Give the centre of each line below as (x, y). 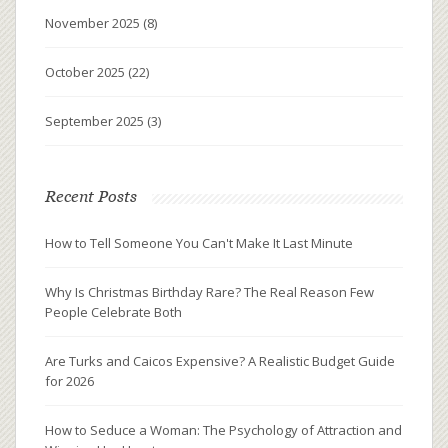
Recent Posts (91, 196)
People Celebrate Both (113, 312)
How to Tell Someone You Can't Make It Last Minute (199, 243)
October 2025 (86, 72)
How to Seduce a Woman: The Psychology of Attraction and (223, 430)
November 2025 (94, 23)
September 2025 (96, 121)
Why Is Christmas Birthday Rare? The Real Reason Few (209, 292)
